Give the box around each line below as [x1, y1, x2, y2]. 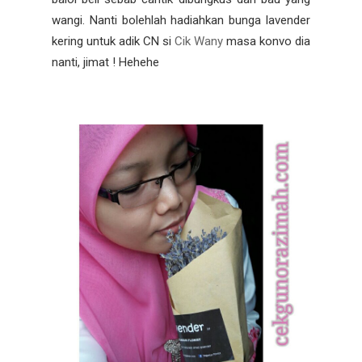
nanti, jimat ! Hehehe [52, 54, 159, 69]
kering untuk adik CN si [52, 33, 175, 48]
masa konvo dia [226, 33, 310, 48]
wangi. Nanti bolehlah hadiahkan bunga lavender [52, 12, 310, 27]
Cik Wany [175, 33, 226, 48]
